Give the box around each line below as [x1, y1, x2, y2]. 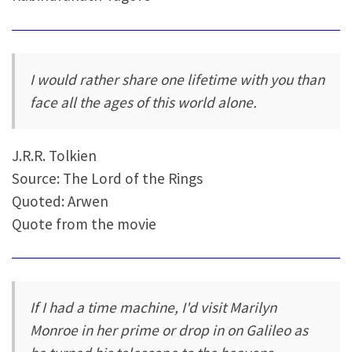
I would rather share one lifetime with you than [30, 70, 325, 90]
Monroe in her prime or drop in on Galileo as [30, 321, 309, 340]
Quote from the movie [12, 214, 156, 233]
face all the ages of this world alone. [30, 93, 258, 112]
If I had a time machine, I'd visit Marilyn [30, 298, 277, 317]
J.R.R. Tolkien [12, 145, 97, 165]
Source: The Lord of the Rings [12, 168, 203, 188]
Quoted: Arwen [12, 191, 108, 211]
